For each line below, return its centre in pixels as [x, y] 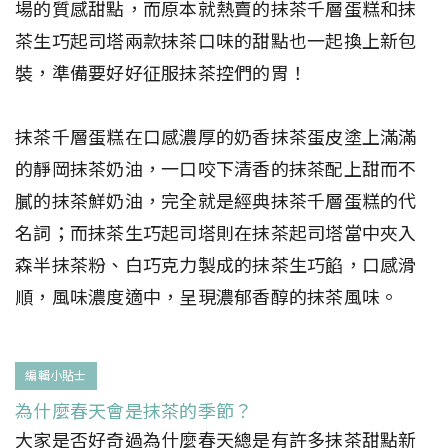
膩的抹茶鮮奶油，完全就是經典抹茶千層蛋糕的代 [216, 201]
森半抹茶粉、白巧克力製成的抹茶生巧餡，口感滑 [216, 265]
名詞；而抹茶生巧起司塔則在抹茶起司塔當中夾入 [216, 233]
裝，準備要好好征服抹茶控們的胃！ [161, 73]
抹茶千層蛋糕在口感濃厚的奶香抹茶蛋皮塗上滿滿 [216, 137]
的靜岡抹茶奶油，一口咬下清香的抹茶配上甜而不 [216, 169]
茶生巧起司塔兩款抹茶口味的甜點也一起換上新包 [216, 41]
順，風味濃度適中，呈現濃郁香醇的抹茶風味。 [207, 297]
